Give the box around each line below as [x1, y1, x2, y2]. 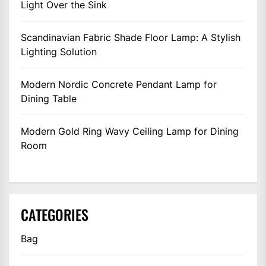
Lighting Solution [21, 45, 97, 58]
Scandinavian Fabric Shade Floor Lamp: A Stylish [21, 31, 240, 43]
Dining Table [21, 92, 77, 104]
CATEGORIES [21, 203, 88, 225]
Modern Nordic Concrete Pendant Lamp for [21, 78, 217, 90]
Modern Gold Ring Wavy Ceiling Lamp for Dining [21, 125, 239, 137]
